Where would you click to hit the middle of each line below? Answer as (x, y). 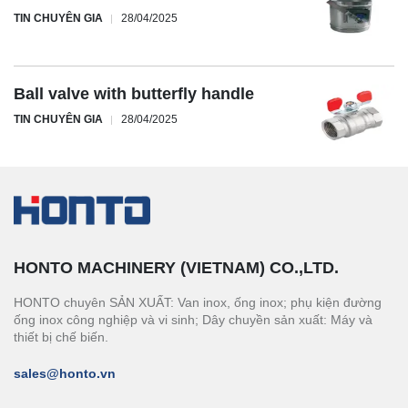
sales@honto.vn (65, 374)
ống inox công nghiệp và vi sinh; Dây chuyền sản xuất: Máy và (193, 320)
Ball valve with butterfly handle (134, 93)
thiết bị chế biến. (61, 337)
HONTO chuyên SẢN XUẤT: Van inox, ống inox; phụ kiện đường (198, 303)
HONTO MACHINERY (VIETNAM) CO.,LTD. (176, 268)
